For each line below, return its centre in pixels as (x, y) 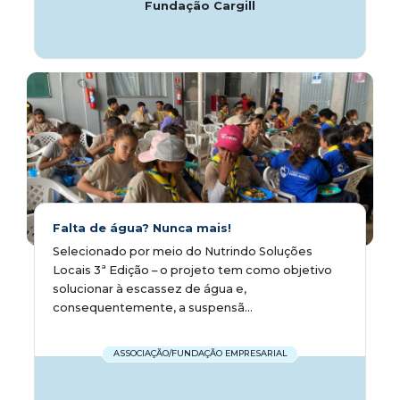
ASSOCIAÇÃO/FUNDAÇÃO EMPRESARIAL (200, 354)
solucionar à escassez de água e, (150, 288)
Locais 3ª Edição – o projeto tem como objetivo (192, 270)
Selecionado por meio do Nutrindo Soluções (183, 251)
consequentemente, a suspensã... (153, 307)
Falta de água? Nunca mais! (142, 228)
